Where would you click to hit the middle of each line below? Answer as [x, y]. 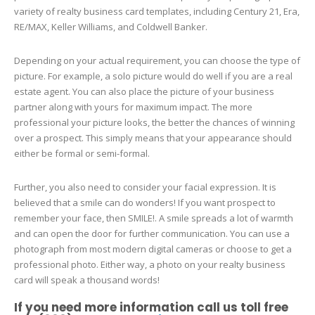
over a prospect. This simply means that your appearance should [153, 138]
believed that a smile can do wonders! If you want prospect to [145, 203]
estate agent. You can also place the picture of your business [144, 92]
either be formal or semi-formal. [82, 154]
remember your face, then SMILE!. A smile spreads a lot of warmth [154, 218]
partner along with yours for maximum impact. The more [133, 107]
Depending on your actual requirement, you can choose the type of [157, 61]
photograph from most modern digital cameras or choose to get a [153, 249]
